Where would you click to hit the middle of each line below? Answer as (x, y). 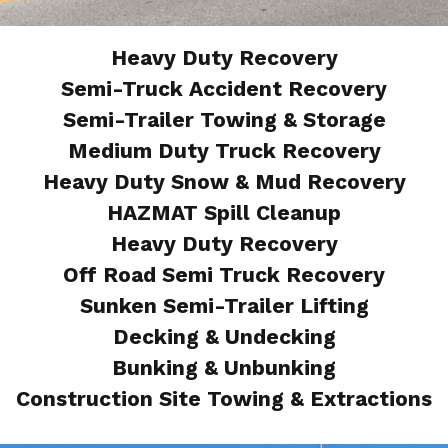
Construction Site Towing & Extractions (224, 398)
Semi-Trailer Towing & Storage (224, 119)
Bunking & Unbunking (224, 367)
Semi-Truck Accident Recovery (224, 88)
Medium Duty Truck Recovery (224, 150)
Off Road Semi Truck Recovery (224, 274)
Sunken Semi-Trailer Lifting (224, 305)
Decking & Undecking (224, 336)
